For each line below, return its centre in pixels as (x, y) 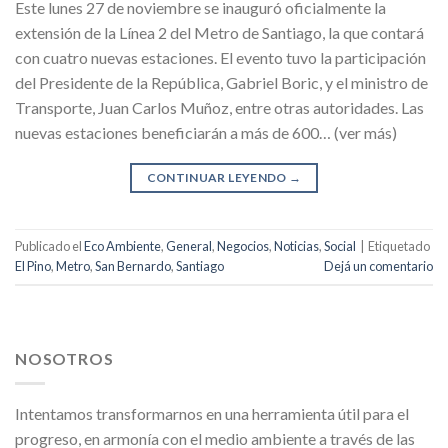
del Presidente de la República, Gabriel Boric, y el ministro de (221, 83)
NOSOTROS (64, 359)
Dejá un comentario (378, 266)
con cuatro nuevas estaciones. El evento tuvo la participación (220, 58)
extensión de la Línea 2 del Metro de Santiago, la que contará (219, 33)
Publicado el (49, 246)
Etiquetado (399, 246)
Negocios (243, 246)
